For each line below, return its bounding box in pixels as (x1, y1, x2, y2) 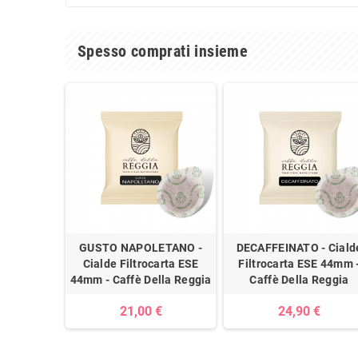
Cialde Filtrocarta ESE (82, 257, 199, 271)
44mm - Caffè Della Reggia (70, 273, 212, 287)
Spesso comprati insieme (78, 41, 249, 61)
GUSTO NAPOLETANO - (79, 241, 203, 255)
